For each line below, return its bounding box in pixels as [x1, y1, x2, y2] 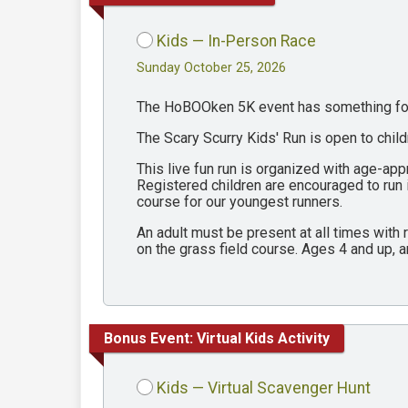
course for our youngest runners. [137, 193, 346, 211]
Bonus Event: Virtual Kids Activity [104, 329, 330, 347]
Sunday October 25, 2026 [137, 60, 286, 76]
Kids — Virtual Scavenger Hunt [157, 379, 371, 398]
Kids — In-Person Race [157, 32, 316, 51]
